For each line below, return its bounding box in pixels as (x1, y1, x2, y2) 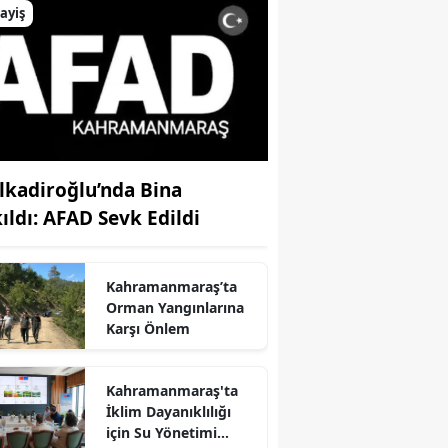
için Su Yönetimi (105, 422, 217, 442)
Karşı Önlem (105, 318, 190, 338)
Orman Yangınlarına (105, 297, 244, 317)
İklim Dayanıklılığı (105, 401, 231, 421)
